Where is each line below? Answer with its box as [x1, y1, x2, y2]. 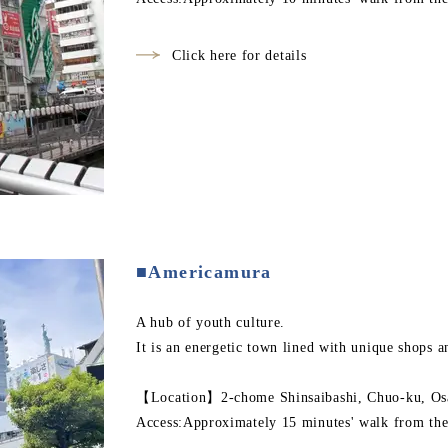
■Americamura [136, 262, 272, 282]
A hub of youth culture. [136, 315, 286, 330]
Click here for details [172, 48, 307, 63]
